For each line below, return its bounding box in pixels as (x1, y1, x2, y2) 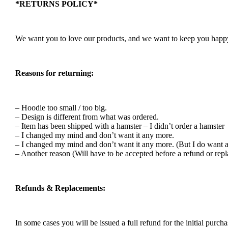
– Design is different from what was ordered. (15, 112, 159, 121)
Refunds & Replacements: (15, 183, 105, 192)
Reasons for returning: (15, 68, 94, 77)
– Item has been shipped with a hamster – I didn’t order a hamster (15, 121, 224, 130)
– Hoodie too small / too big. (15, 103, 107, 112)
